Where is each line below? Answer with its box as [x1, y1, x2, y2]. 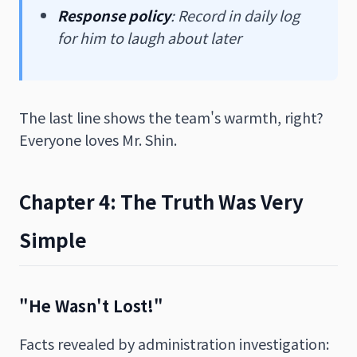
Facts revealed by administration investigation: [19, 332, 329, 354]
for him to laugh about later [57, 26, 241, 48]
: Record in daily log [171, 4, 300, 25]
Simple [19, 225, 87, 253]
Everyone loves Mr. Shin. [19, 128, 177, 150]
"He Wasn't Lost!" [19, 293, 163, 317]
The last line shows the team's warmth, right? [19, 106, 324, 127]
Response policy [57, 4, 171, 25]
